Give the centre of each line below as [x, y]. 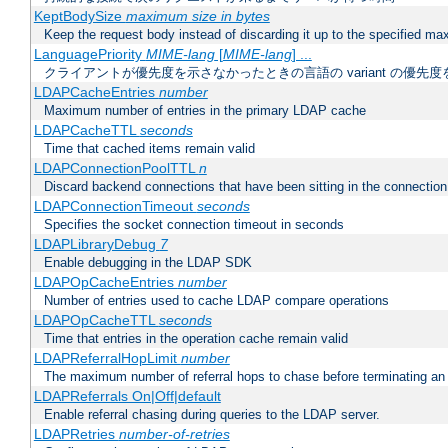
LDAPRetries [76, 434]
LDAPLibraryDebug [96, 244]
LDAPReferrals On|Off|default [127, 396]
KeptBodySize [79, 16]
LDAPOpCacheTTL [96, 320]
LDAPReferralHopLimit [107, 358]
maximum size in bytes [197, 16]
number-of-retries [174, 434]
